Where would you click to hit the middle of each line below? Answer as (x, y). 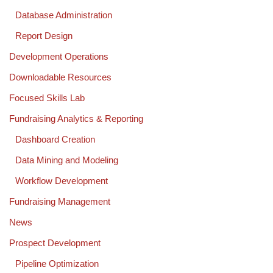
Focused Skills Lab (47, 98)
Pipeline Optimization (57, 264)
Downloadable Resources (60, 77)
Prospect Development (55, 243)
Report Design (44, 36)
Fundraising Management (60, 202)
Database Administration (64, 15)
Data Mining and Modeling (67, 160)
